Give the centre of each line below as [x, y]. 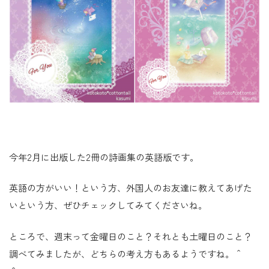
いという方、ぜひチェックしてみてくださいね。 [108, 205]
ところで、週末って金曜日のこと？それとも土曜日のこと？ [131, 236]
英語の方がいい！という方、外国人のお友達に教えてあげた [131, 188]
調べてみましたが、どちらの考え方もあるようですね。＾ [126, 253]
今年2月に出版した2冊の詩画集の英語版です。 [104, 157]
